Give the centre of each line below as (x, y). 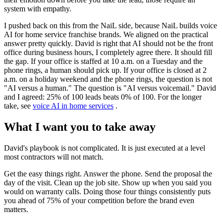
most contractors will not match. (54, 157)
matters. (16, 209)
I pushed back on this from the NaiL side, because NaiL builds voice (111, 25)
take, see (18, 106)
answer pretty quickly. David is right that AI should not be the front (109, 43)
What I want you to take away (80, 127)
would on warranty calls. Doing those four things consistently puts (107, 191)
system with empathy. (38, 8)
